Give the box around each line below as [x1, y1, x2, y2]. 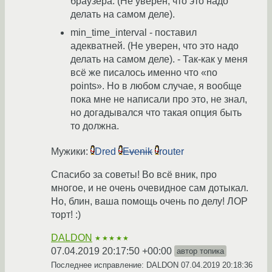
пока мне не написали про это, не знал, [70, 94, 247, 105]
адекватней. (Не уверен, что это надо [70, 41, 239, 52]
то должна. [70, 121, 119, 132]
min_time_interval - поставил [70, 27, 197, 38]
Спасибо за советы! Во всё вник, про [51, 169, 217, 180]
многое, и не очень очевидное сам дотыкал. [51, 183, 248, 194]
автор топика [177, 246, 224, 256]
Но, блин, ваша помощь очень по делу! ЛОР [51, 196, 248, 207]
